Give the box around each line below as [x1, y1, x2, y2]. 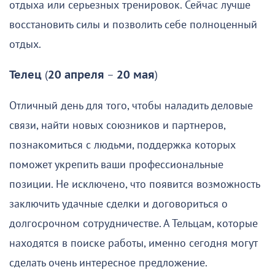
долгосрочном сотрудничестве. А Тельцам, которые [9, 217, 258, 230]
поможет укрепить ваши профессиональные [9, 158, 223, 171]
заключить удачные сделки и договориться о [9, 197, 228, 211]
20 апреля [48, 68, 104, 82]
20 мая [117, 68, 155, 82]
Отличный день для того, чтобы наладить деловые [9, 99, 253, 112]
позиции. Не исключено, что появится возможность [9, 177, 260, 191]
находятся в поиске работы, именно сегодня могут [9, 236, 257, 250]
